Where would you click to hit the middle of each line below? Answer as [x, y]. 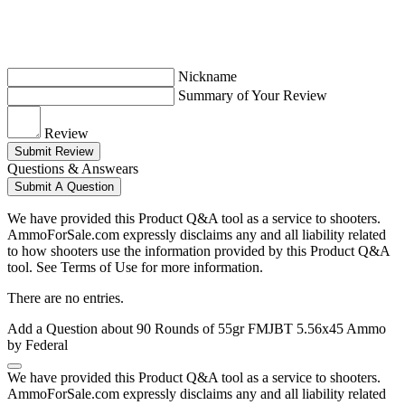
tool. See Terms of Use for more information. [135, 268]
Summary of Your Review [253, 96]
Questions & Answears [73, 169]
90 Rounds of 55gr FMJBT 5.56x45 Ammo [261, 329]
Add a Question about [72, 329]
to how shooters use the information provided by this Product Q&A [198, 251]
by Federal [38, 345]
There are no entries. [66, 298]
